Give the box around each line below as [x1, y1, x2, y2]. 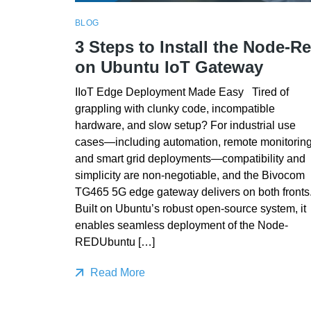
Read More [87, 266, 145, 278]
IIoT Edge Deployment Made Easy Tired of [74, 85, 289, 98]
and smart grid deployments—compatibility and [74, 152, 305, 165]
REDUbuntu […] [74, 235, 155, 248]
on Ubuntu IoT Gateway [74, 57, 263, 76]
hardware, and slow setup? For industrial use [74, 119, 296, 131]
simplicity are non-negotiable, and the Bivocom [74, 169, 305, 181]
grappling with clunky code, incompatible [74, 102, 275, 115]
